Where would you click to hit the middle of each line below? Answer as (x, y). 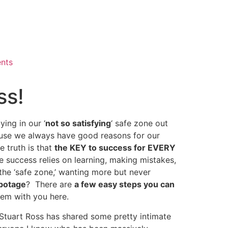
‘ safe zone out (139, 123)
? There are (50, 184)
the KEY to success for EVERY (115, 148)
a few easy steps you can (124, 184)
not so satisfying (78, 123)
